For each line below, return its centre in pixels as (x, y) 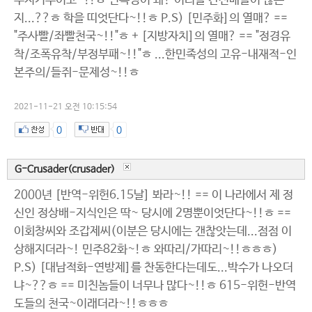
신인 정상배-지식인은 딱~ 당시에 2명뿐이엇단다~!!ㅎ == (153, 213)
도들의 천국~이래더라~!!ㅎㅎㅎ (91, 304)
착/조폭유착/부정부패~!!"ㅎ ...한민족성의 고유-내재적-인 (155, 55)
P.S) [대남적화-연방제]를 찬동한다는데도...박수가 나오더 (154, 268)
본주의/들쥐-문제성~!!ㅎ (77, 73)
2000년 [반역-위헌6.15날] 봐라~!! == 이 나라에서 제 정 (154, 195)
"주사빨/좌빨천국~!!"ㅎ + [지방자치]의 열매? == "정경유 (152, 37)
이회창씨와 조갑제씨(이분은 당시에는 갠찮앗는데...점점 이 (153, 232)
